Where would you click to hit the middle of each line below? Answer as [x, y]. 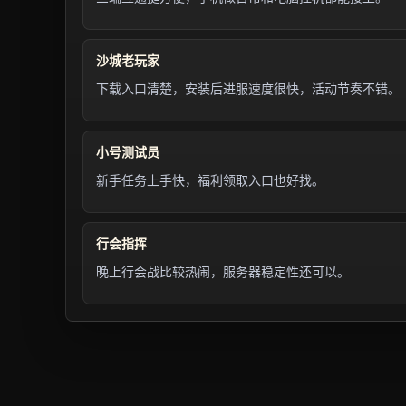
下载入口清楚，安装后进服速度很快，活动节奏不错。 [248, 89]
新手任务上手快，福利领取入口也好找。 [210, 180]
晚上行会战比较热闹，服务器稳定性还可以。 [223, 272]
